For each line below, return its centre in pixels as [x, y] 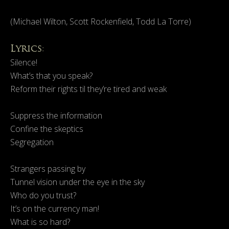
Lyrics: [27, 49]
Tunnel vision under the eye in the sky [77, 182]
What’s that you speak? [51, 76]
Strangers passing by [48, 169]
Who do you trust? [43, 196]
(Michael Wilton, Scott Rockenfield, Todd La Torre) [101, 22]
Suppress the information [56, 116]
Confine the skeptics [47, 129]
